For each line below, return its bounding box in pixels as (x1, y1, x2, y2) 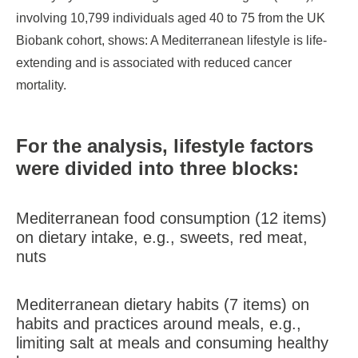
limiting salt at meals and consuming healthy (16, 334, 328, 352)
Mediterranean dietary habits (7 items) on (16, 296, 309, 313)
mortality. (16, 78, 66, 92)
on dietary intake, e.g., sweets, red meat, (16, 229, 308, 246)
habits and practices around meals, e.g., (16, 315, 301, 332)
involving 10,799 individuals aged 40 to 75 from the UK (16, 11, 325, 25)
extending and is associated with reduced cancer (16, 56, 292, 70)
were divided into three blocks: (16, 157, 299, 179)
